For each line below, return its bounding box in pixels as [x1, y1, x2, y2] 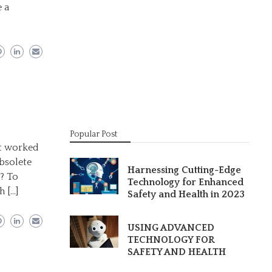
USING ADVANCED [127, 222, 215, 233]
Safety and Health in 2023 [127, 189, 245, 200]
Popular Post [70, 129, 118, 139]
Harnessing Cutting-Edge [127, 165, 242, 175]
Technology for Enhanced [127, 177, 244, 188]
